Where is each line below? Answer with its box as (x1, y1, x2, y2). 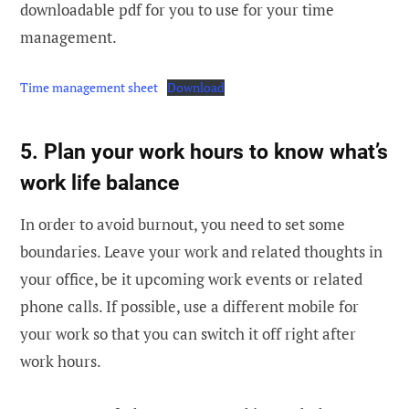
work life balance (20, 169, 179, 195)
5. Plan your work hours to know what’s (20, 138, 388, 164)
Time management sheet (20, 79, 158, 96)
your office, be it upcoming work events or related (20, 268, 362, 290)
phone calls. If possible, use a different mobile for (20, 296, 359, 318)
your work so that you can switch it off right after (20, 323, 356, 345)
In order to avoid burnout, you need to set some (20, 214, 345, 236)
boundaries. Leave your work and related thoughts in (20, 241, 383, 263)
